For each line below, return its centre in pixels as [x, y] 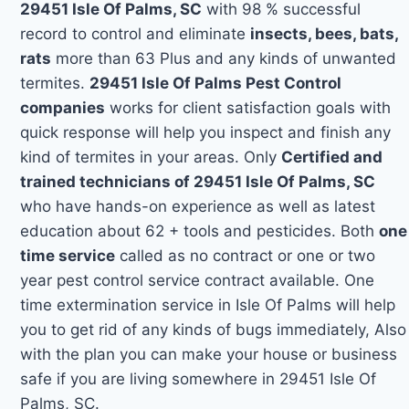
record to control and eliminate [136, 33]
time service [68, 255]
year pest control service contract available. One [198, 280]
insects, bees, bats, [325, 33]
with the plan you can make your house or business [209, 354]
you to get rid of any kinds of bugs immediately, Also [214, 329]
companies [63, 107]
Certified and [332, 157]
